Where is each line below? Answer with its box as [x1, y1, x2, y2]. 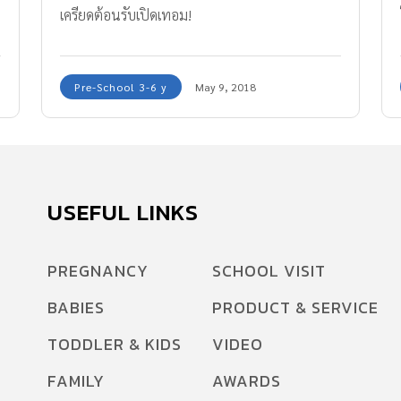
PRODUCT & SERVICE [211, 295, 379, 320]
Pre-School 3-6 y [74, 80, 167, 95]
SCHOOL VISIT [211, 259, 326, 284]
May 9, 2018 [195, 80, 256, 95]
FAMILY [47, 369, 105, 394]
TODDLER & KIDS [47, 332, 182, 357]
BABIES [47, 295, 105, 320]
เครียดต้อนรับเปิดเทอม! [60, 5, 192, 25]
